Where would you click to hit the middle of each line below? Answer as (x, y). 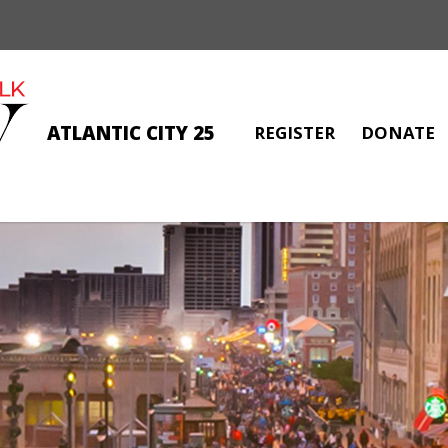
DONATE (398, 135)
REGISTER (294, 135)
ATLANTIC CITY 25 (131, 136)
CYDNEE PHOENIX (224, 221)
